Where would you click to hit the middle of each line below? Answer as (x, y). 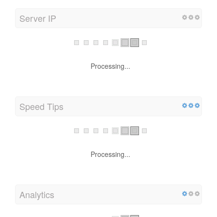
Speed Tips (41, 106)
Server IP (38, 18)
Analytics (37, 194)
